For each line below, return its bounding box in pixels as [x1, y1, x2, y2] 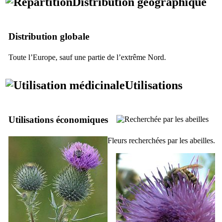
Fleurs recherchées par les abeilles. [108, 136, 215, 145]
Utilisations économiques [8, 114, 108, 125]
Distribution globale [8, 31, 89, 42]
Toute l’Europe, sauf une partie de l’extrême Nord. [8, 53, 166, 61]
